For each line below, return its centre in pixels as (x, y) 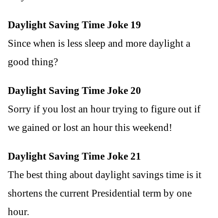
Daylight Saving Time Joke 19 (74, 25)
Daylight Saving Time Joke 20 (74, 91)
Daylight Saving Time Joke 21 (74, 156)
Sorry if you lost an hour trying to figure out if (104, 109)
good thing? (33, 62)
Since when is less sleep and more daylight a (99, 44)
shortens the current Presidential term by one (100, 193)
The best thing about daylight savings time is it (105, 175)
